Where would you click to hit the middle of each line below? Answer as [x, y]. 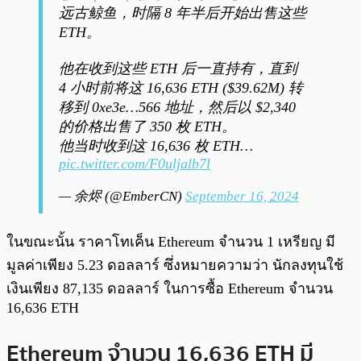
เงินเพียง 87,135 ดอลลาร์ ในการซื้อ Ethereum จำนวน [170, 289]
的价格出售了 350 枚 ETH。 [147, 127]
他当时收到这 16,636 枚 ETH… [156, 146]
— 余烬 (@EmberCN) [122, 197]
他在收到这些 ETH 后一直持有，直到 [178, 69]
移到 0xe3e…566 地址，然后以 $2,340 [177, 108]
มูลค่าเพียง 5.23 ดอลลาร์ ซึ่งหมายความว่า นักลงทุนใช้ [175, 266]
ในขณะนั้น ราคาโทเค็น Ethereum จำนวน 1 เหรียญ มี [171, 242]
